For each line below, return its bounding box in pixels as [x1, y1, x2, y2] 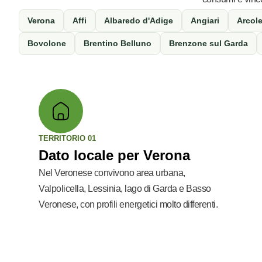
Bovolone [27, 39, 66, 48]
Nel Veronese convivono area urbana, [39, 168, 185, 178]
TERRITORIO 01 [39, 134, 96, 143]
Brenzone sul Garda [169, 39, 248, 48]
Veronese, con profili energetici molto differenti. [39, 199, 218, 209]
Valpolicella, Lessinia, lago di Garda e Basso [39, 184, 211, 194]
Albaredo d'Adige [104, 16, 173, 25]
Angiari [191, 16, 219, 25]
